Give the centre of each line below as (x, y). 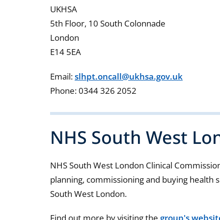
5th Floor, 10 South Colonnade (108, 24)
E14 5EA (66, 52)
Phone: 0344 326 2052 (94, 90)
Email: (63, 76)
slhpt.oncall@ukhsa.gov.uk (129, 76)
